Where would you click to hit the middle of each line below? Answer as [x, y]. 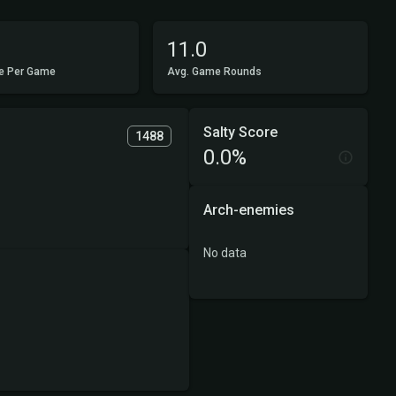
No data [225, 252]
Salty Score [240, 132]
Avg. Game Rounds [214, 72]
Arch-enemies [248, 210]
